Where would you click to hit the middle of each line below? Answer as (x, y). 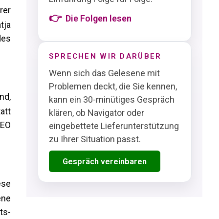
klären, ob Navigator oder (96, 112)
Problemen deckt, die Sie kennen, (113, 86)
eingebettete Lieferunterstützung (114, 126)
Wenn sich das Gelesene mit (104, 73)
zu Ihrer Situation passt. (95, 139)
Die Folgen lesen (98, 19)
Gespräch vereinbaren (104, 162)
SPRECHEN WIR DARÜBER (105, 56)
